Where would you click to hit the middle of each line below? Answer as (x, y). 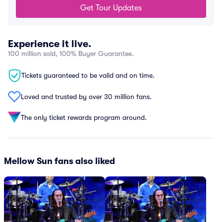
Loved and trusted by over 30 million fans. (86, 96)
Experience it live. (50, 44)
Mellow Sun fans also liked (59, 161)
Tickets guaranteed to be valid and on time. (88, 75)
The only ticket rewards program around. (84, 117)
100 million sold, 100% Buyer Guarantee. (71, 54)
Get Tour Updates (111, 8)
